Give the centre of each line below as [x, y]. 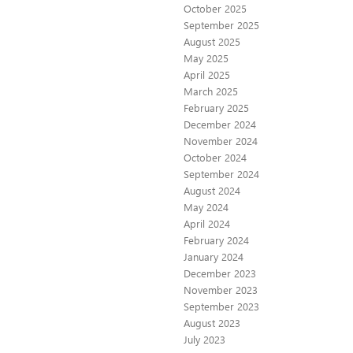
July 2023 [204, 340]
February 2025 [216, 108]
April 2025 [207, 75]
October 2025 [215, 9]
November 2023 [221, 290]
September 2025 [221, 25]
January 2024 [214, 257]
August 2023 [212, 323]
